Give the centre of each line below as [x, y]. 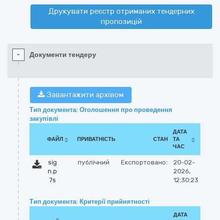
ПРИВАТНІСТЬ [96, 139]
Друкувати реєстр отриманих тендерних [121, 11]
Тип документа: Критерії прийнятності [90, 202]
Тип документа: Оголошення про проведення [101, 110]
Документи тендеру [63, 55]
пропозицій [121, 22]
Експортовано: [144, 162]
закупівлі [44, 119]
